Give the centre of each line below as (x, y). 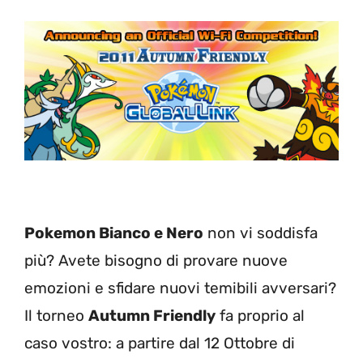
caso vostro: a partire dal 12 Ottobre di (160, 344)
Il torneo (56, 316)
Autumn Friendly (152, 316)
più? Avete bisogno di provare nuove (156, 261)
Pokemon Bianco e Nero (114, 233)
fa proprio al (260, 316)
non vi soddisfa (261, 233)
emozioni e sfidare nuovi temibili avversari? (180, 288)
